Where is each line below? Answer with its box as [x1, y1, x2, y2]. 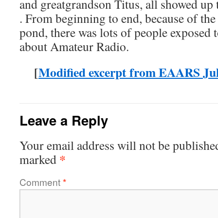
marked [19, 150, 59, 167]
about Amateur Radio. [19, 37, 129, 54]
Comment [19, 175, 63, 188]
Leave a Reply [19, 110, 108, 129]
